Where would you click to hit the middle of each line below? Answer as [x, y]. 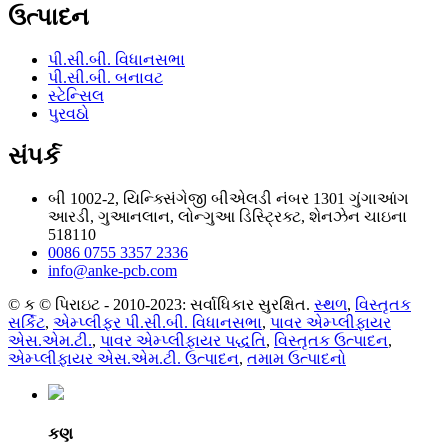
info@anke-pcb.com [112, 271]
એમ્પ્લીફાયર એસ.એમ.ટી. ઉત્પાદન [123, 359]
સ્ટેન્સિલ [76, 96]
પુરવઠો [68, 114]
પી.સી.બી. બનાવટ [105, 78]
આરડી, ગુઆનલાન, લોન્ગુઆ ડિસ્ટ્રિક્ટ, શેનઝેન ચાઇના [227, 217]
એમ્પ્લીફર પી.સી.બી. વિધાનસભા [157, 323]
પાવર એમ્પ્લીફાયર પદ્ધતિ [183, 341]
